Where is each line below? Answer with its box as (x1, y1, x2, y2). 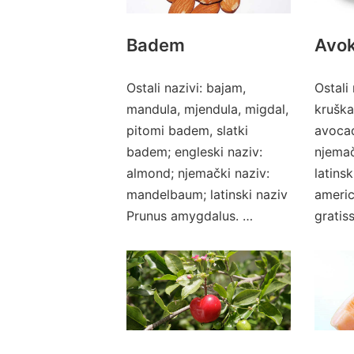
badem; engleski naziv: (126, 143, 262, 160)
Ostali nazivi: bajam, (126, 79, 246, 96)
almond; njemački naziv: (126, 164, 269, 181)
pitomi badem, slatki (126, 122, 248, 138)
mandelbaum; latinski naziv (126, 186, 288, 202)
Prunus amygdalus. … (126, 207, 253, 224)
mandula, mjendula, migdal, (126, 100, 288, 117)
